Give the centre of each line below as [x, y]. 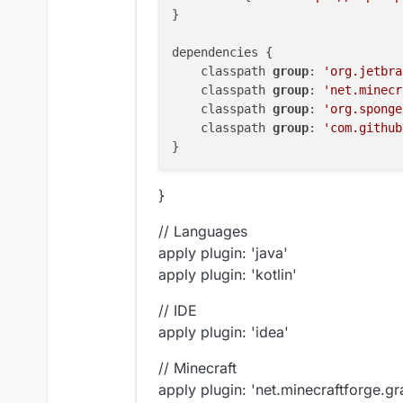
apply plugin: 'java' [223, 253]
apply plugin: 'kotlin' [228, 275]
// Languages [203, 232]
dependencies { [222, 53]
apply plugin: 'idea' [224, 332]
